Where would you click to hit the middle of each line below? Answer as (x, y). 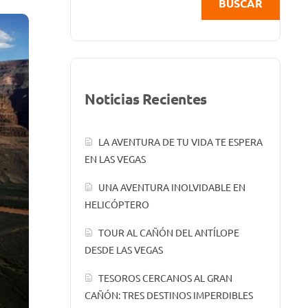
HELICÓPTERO (117, 205)
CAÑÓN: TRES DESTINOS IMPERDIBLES (169, 295)
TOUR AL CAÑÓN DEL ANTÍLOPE (169, 233)
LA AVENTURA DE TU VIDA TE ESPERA (181, 142)
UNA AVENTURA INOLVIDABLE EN (172, 187)
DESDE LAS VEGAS (124, 250)
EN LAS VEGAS (115, 159)
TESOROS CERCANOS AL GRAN (166, 278)
